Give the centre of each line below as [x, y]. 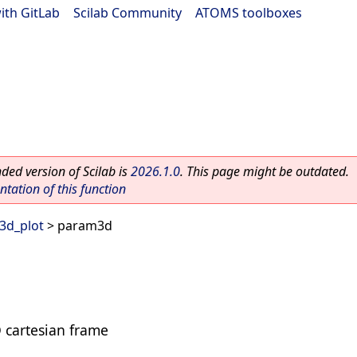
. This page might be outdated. [265, 171]
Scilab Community [127, 13]
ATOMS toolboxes [249, 13]
